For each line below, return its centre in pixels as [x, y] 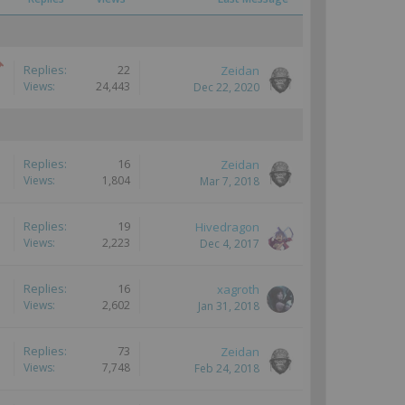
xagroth [238, 289]
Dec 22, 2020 [226, 87]
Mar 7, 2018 [230, 181]
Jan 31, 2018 [229, 306]
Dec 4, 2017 [230, 244]
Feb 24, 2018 [227, 368]
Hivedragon [227, 227]
